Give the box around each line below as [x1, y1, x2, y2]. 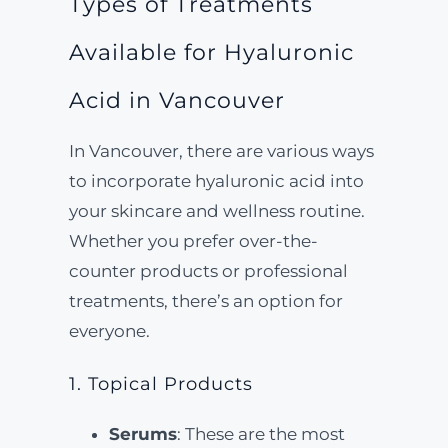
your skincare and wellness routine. [68, 201, 365, 221]
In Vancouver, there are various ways [68, 141, 374, 161]
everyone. [68, 321, 150, 341]
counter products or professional [68, 261, 348, 281]
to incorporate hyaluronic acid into [68, 171, 364, 191]
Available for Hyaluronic [68, 39, 354, 66]
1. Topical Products [68, 373, 253, 395]
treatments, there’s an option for [68, 291, 343, 311]
